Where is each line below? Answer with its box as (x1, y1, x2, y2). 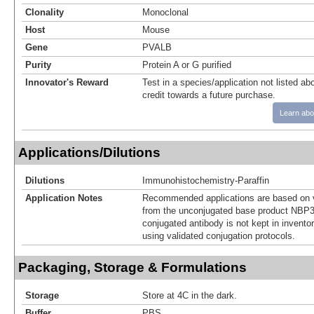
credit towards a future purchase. (142, 89, 275, 100)
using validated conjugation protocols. (142, 230, 295, 241)
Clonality (25, 6, 64, 18)
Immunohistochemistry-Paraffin (142, 175, 269, 186)
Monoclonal (142, 6, 189, 18)
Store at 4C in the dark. (142, 289, 237, 301)
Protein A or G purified (142, 59, 231, 70)
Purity (25, 59, 51, 70)
